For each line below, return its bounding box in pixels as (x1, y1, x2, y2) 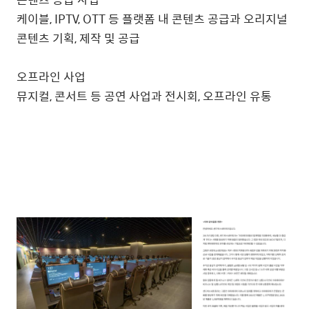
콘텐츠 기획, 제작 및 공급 (17, 29, 148, 48)
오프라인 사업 (17, 68, 86, 86)
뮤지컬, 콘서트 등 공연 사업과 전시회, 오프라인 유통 (17, 87, 272, 106)
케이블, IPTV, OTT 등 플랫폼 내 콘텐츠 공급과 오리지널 (17, 10, 288, 28)
